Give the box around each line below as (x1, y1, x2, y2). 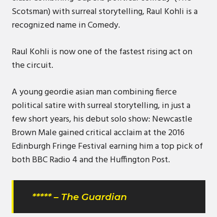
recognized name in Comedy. (12, 18, 120, 32)
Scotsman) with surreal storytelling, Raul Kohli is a (12, 5, 198, 19)
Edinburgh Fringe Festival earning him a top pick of (12, 139, 203, 154)
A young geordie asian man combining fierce (12, 85, 177, 99)
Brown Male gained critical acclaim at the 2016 (12, 126, 185, 140)
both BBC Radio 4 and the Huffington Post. (12, 153, 170, 167)
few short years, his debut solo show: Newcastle (12, 112, 192, 126)
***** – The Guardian (32, 191, 127, 203)
